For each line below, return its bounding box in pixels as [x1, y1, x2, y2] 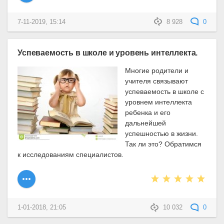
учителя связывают [125, 77, 188, 85]
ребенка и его [125, 108, 171, 117]
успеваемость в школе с [125, 87, 204, 96]
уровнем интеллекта [125, 98, 192, 106]
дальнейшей [125, 119, 166, 127]
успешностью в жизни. [125, 129, 198, 138]
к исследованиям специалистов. [17, 150, 123, 159]
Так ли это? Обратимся [125, 140, 202, 148]
